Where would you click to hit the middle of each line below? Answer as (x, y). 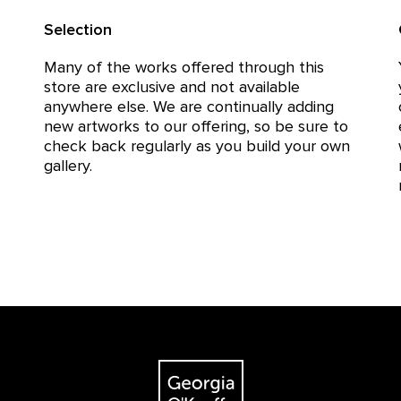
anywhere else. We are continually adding (188, 107)
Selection (77, 30)
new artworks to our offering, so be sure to (196, 126)
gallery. (68, 166)
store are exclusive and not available (171, 87)
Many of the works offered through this (183, 67)
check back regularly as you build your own (196, 146)
